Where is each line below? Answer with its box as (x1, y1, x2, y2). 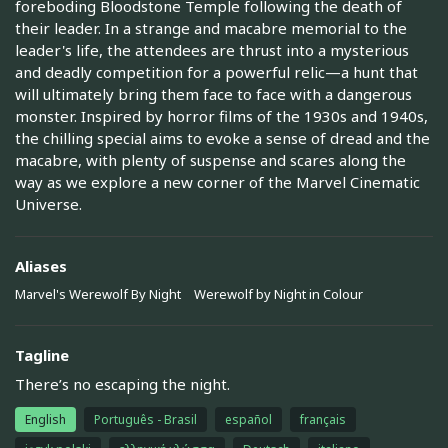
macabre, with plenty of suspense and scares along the (15, 150, 406, 171)
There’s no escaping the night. (15, 374, 230, 395)
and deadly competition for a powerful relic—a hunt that (15, 62, 418, 83)
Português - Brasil (94, 411, 197, 429)
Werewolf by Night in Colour (194, 284, 363, 303)
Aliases (15, 256, 67, 277)
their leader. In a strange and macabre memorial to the (15, 18, 407, 39)
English (25, 411, 66, 429)
